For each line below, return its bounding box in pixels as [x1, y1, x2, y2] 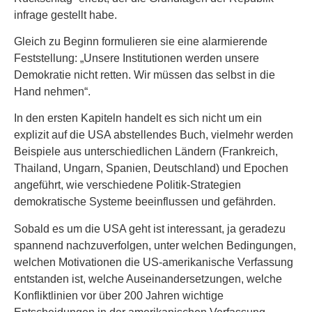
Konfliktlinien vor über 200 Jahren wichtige [14, 289, 224, 302]
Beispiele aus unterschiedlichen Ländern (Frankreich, [14, 146, 278, 158]
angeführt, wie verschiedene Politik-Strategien [14, 179, 241, 192]
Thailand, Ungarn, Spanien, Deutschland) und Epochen [14, 162, 288, 175]
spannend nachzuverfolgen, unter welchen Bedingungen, [14, 239, 296, 251]
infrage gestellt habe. [14, 8, 117, 21]
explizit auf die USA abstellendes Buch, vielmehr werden [14, 129, 293, 141]
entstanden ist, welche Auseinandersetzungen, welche [14, 272, 282, 285]
